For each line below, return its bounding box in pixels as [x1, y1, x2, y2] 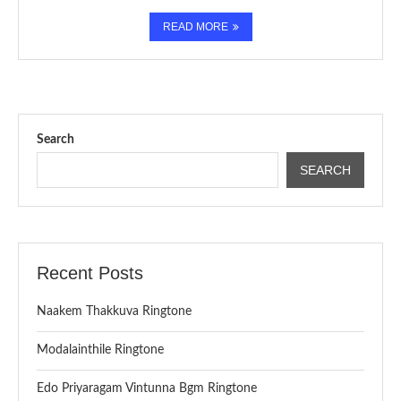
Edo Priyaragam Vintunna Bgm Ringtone [37, 381, 257, 395]
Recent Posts [37, 262, 143, 283]
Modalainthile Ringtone [37, 343, 164, 356]
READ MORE [162, 20, 228, 33]
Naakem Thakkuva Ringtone [37, 304, 192, 318]
